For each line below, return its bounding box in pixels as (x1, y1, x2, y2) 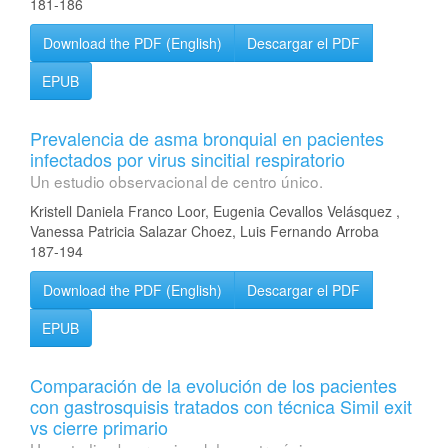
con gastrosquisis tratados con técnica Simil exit (30, 393, 412, 419)
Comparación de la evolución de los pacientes (30, 372, 397, 398)
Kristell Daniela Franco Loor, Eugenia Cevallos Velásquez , (30, 201, 400, 221)
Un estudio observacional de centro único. (30, 170, 323, 192)
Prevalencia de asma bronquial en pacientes (30, 125, 384, 151)
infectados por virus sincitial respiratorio (30, 146, 345, 172)
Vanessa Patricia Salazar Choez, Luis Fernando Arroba (30, 221, 379, 241)
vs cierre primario (30, 414, 168, 440)
